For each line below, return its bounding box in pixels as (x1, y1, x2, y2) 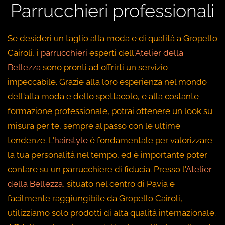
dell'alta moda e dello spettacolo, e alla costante (8, 91, 199, 101)
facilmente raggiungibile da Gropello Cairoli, (8, 193, 182, 203)
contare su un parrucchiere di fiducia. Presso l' (8, 164, 186, 174)
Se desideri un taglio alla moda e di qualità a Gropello (8, 33, 217, 43)
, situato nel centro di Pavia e (63, 179, 175, 189)
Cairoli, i (8, 48, 41, 58)
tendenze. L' (8, 135, 54, 145)
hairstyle (54, 135, 88, 145)
